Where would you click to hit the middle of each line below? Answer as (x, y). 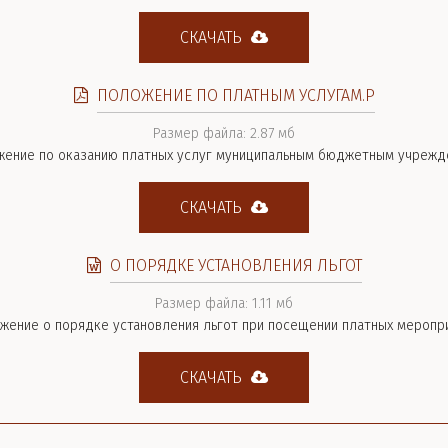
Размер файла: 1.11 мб (224, 303)
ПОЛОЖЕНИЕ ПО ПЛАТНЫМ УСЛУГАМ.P (235, 95)
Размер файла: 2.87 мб (224, 133)
